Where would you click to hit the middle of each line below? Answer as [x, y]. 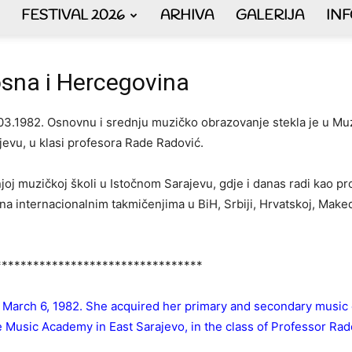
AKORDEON [206, 46]
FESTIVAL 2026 [73, 15]
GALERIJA [269, 15]
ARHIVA [187, 15]
